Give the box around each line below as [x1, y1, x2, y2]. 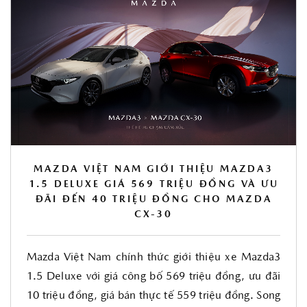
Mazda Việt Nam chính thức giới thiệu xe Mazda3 [27, 252, 280, 263]
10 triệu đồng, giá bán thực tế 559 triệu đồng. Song [27, 291, 280, 302]
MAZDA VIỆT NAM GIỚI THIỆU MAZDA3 [34, 164, 273, 175]
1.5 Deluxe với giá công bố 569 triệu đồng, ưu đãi [27, 271, 280, 282]
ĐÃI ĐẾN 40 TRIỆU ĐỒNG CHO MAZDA [35, 195, 272, 205]
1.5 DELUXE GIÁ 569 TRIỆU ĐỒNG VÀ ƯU [28, 180, 279, 190]
